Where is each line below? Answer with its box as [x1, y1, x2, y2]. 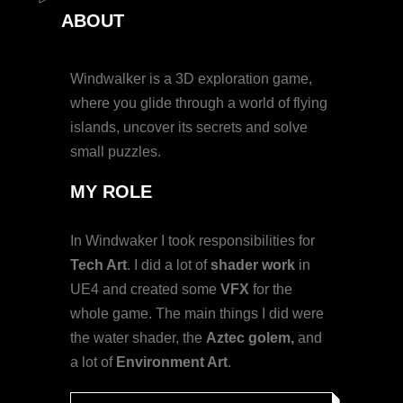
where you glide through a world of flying [70, 95, 328, 112]
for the [249, 282, 293, 298]
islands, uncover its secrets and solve [70, 120, 309, 136]
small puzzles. [70, 144, 162, 160]
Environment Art [116, 354, 228, 371]
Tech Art [70, 257, 128, 273]
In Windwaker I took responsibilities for [70, 233, 316, 249]
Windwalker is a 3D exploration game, [70, 71, 313, 87]
